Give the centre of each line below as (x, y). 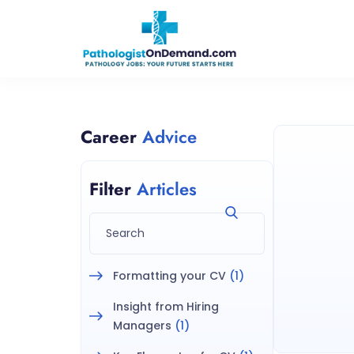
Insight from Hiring (166, 307)
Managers (142, 326)
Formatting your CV (169, 276)
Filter (113, 189)
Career (111, 137)
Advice (169, 137)
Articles (167, 189)
